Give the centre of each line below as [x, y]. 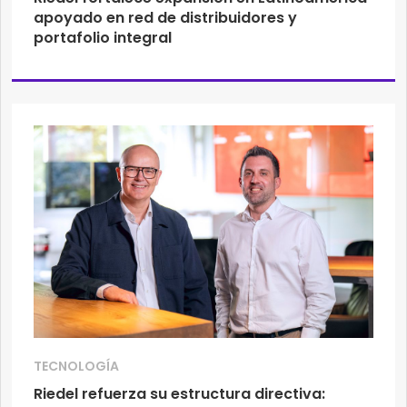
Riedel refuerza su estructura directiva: [179, 394]
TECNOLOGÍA [76, 367]
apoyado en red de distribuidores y [165, 17]
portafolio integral [103, 37]
